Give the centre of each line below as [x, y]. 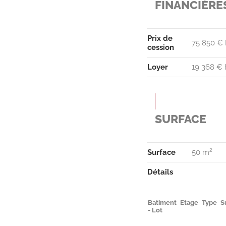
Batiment [162, 203]
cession [161, 47]
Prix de [160, 38]
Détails [160, 172]
